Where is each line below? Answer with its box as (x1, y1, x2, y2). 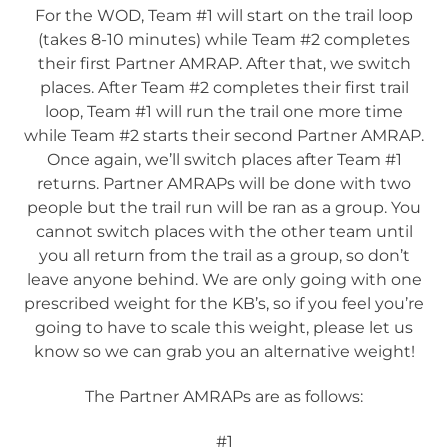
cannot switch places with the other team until (35, 222, 413, 242)
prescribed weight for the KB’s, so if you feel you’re (24, 294, 424, 314)
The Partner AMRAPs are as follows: (85, 387, 363, 407)
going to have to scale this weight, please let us (35, 318, 413, 338)
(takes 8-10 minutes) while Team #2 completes (38, 30, 410, 50)
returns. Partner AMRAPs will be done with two (37, 174, 411, 194)
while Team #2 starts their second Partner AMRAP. (24, 126, 424, 146)
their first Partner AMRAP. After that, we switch (37, 54, 411, 74)
